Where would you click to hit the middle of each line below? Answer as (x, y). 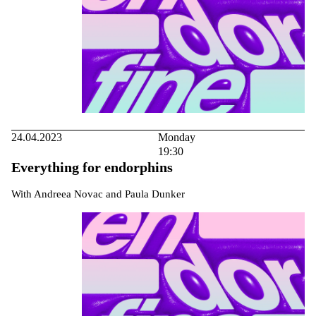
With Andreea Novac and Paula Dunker (98, 194)
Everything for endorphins (92, 167)
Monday (177, 137)
